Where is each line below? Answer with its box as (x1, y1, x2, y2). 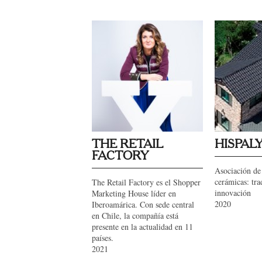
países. (92, 232, 113, 243)
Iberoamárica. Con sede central (92, 199, 194, 210)
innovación (215, 187, 251, 198)
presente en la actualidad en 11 (92, 221, 193, 232)
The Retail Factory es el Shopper (92, 177, 201, 188)
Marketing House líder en (92, 188, 176, 199)
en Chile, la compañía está (92, 210, 178, 221)
